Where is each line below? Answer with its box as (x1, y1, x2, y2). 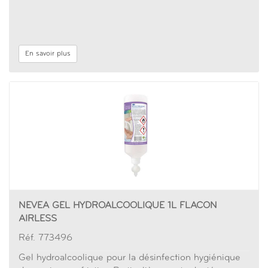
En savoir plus (25, 50, 71, 57)
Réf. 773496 (19, 233, 72, 243)
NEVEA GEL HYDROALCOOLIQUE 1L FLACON (19, 201, 217, 211)
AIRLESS (19, 214, 57, 224)
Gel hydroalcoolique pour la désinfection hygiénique (19, 253, 240, 263)
